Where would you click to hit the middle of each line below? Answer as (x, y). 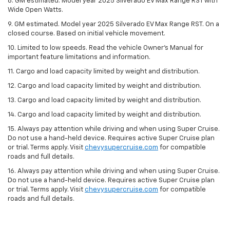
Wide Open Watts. (35, 10)
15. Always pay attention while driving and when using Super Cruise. (114, 129)
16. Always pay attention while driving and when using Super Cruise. (114, 171)
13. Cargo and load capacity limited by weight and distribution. (104, 100)
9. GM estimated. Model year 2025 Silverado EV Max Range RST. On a (113, 24)
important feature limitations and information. (79, 57)
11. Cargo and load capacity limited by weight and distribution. (104, 71)
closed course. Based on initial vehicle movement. (87, 33)
